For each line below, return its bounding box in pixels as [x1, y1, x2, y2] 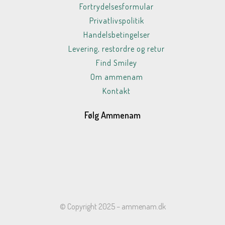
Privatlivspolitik [89, 16, 144, 26]
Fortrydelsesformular [79, 2, 154, 12]
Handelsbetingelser [83, 30, 150, 40]
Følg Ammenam [84, 109, 141, 121]
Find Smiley [96, 58, 137, 68]
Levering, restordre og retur [68, 44, 165, 54]
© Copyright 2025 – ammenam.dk [59, 201, 166, 211]
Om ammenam [90, 72, 143, 82]
